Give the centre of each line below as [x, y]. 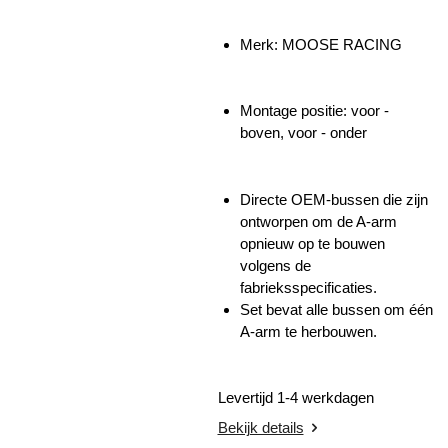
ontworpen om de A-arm [318, 221]
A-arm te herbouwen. [308, 331]
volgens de [275, 265]
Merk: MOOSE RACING [321, 44]
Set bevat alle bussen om [322, 309]
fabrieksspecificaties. [308, 287]
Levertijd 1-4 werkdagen [297, 398]
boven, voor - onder [303, 133]
